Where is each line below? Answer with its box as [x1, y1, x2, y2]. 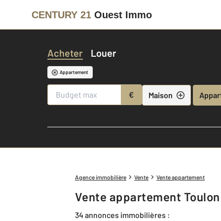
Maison [148, 90, 173, 100]
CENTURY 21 [32, 9, 91, 20]
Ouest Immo [94, 9, 152, 20]
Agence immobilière [75, 174, 126, 181]
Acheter [47, 47, 83, 59]
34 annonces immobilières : [75, 210, 170, 220]
